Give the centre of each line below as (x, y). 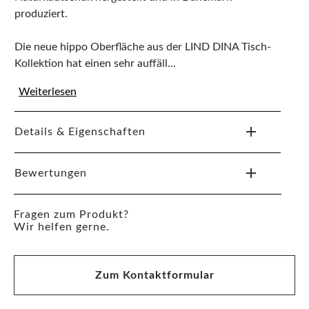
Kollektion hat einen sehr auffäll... (95, 63)
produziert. (41, 13)
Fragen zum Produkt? (71, 214)
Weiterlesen (48, 91)
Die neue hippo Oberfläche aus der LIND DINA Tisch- (143, 47)
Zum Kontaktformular (154, 275)
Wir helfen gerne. (62, 227)
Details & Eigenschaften (80, 131)
